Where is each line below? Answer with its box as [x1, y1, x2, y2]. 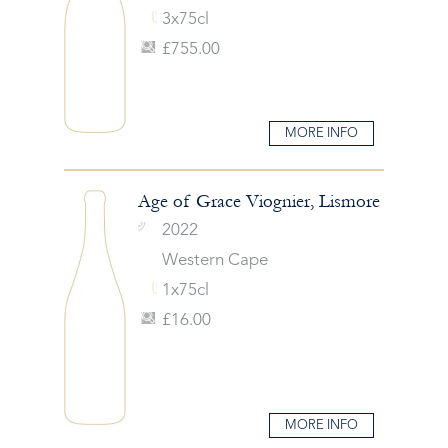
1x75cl [161, 281, 209, 299]
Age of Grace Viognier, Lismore [137, 190, 380, 212]
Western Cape [161, 251, 268, 269]
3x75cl [161, 11, 209, 28]
